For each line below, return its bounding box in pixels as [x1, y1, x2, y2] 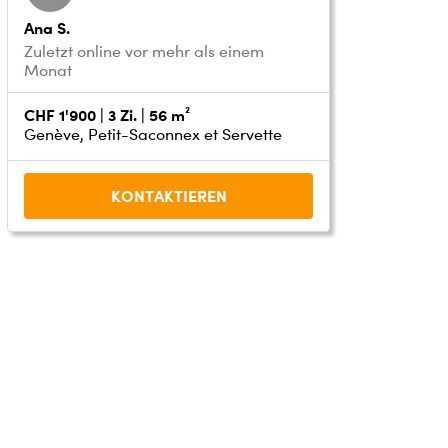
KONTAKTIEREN [110, 185, 227, 206]
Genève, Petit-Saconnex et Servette [24, 124, 283, 144]
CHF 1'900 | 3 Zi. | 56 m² [24, 104, 191, 125]
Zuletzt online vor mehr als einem [24, 41, 265, 61]
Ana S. [24, 17, 71, 38]
